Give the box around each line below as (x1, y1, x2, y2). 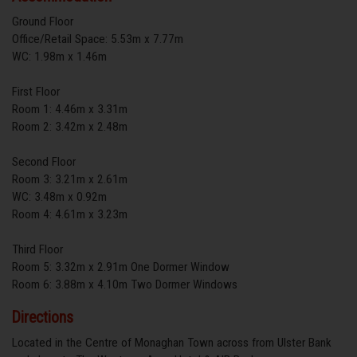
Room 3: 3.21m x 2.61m (12, 171, 127, 186)
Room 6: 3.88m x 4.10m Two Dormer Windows (12, 277, 237, 292)
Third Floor (12, 241, 63, 257)
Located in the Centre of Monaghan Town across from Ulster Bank (12, 335, 331, 350)
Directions (12, 308, 73, 327)
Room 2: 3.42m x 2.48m (12, 119, 127, 134)
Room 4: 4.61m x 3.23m (12, 206, 127, 222)
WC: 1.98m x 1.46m (12, 49, 107, 64)
